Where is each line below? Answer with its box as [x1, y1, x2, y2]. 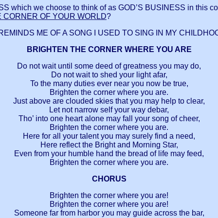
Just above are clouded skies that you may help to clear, [13, 97, 205, 106]
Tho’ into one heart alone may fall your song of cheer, [18, 114, 200, 123]
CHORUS [91, 175, 127, 183]
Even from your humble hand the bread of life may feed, [14, 149, 204, 158]
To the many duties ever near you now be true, [30, 79, 188, 88]
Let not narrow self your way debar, [49, 106, 169, 114]
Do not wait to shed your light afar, [51, 71, 167, 79]
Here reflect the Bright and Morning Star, [40, 141, 178, 149]
